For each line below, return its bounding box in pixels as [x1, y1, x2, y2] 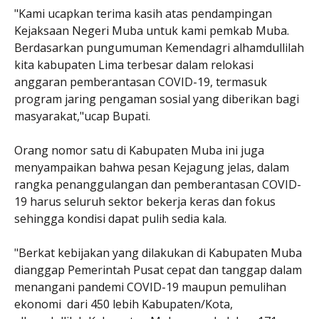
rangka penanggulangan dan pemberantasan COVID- [14, 176, 301, 192]
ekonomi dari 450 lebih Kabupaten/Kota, [14, 296, 233, 312]
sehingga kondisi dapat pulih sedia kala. [14, 210, 226, 226]
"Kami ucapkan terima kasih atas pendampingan [14, 5, 272, 21]
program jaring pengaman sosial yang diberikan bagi [14, 90, 299, 107]
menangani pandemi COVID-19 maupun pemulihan [14, 278, 286, 295]
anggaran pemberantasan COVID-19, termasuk [14, 73, 267, 90]
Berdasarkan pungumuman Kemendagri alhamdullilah [14, 39, 304, 56]
